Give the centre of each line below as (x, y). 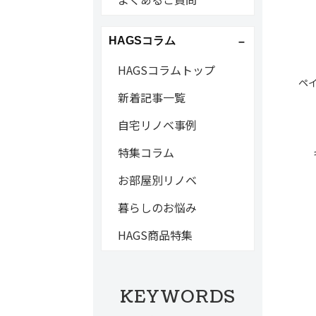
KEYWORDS (178, 297)
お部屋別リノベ (157, 180)
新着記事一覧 (151, 97)
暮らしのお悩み (157, 207)
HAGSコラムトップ (166, 70)
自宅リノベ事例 (157, 125)
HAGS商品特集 (155, 235)
